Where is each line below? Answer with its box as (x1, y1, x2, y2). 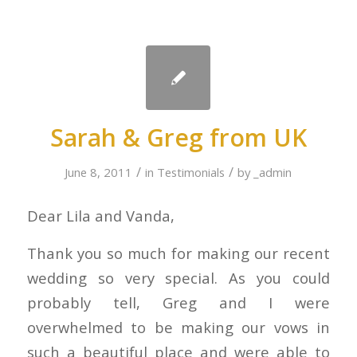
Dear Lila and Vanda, (26, 206, 175, 226)
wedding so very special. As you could (26, 267, 331, 288)
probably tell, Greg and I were (26, 292, 331, 312)
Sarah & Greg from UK (49, 120, 307, 154)
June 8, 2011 (65, 163, 133, 180)
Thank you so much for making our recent (26, 242, 331, 263)
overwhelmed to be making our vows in (26, 316, 331, 337)
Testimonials (157, 163, 226, 180)
